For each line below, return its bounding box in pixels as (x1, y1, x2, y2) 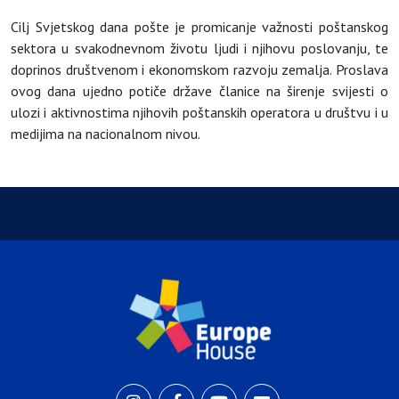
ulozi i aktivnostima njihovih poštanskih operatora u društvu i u (11, 103, 388, 122)
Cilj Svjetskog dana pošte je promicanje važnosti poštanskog (11, 18, 388, 37)
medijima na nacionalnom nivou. (11, 125, 200, 143)
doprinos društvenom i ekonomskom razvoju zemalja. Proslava (11, 61, 388, 79)
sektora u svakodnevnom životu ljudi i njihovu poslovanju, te (11, 39, 388, 58)
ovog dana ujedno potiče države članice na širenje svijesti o (11, 82, 388, 101)
